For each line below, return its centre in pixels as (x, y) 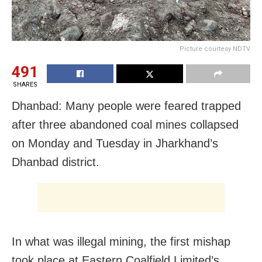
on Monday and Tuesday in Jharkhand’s (115, 144)
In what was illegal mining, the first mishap (121, 242)
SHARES (25, 85)
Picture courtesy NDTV (215, 49)
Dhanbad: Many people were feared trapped (126, 106)
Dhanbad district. (56, 162)
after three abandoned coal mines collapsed (125, 125)
